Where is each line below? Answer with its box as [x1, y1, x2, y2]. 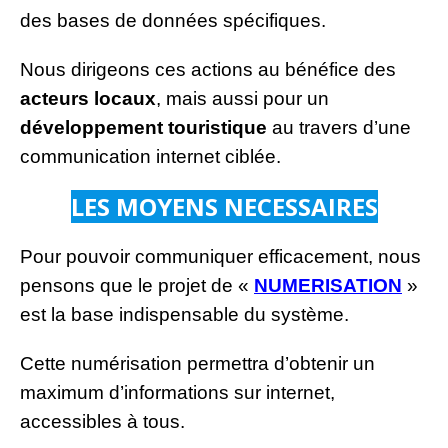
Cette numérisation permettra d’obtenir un [20, 352, 375, 374]
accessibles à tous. [20, 410, 185, 432]
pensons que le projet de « [20, 274, 254, 296]
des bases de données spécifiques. [20, 9, 326, 31]
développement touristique [20, 116, 267, 138]
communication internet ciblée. [20, 145, 281, 167]
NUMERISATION [254, 274, 402, 296]
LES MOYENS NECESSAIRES [70, 189, 378, 223]
